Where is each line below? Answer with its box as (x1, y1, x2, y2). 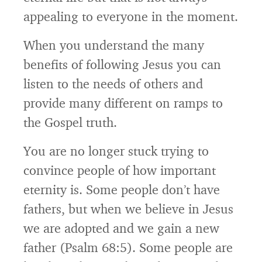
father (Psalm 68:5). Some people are (23, 239, 233, 255)
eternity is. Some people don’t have (23, 181, 220, 197)
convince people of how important (23, 162, 216, 178)
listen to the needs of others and (23, 75, 203, 91)
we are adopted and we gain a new (23, 220, 219, 236)
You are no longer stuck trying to (23, 143, 209, 158)
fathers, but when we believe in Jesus (23, 201, 233, 216)
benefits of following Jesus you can (23, 56, 221, 72)
